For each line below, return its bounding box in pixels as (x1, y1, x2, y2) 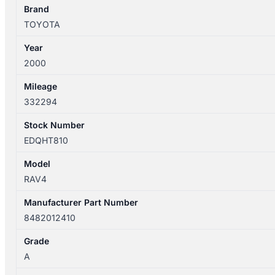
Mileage (24, 81, 58, 92)
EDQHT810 (24, 135, 69, 146)
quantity (4, 31, 42, 44)
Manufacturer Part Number (24, 197, 139, 208)
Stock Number (24, 120, 85, 131)
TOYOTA (24, 19, 61, 30)
